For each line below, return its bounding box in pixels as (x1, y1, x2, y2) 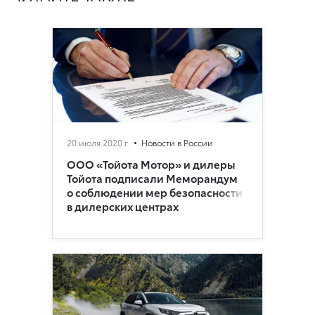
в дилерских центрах (67, 198, 179, 214)
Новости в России (141, 136, 213, 148)
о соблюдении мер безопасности (67, 184, 243, 200)
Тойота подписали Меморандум (67, 169, 238, 186)
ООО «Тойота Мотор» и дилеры (67, 155, 235, 172)
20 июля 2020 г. (67, 136, 130, 148)
